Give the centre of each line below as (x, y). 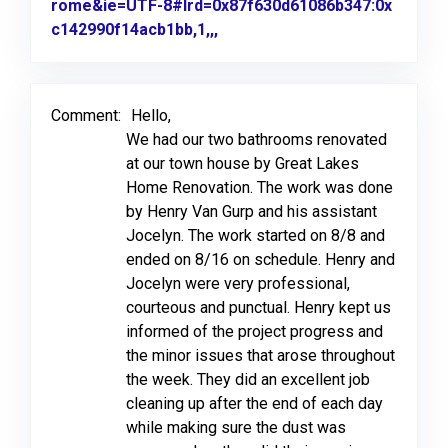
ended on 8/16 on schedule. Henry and (260, 259)
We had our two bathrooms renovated (256, 139)
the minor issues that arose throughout (260, 355)
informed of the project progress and (254, 331)
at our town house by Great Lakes (242, 163)
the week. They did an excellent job (248, 379)
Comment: (86, 115)
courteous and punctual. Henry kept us (258, 307)
